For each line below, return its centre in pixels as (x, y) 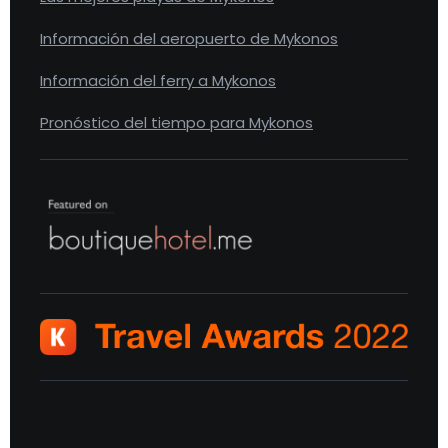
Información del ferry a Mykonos (158, 80)
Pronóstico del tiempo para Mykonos (176, 122)
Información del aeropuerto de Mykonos (189, 38)
